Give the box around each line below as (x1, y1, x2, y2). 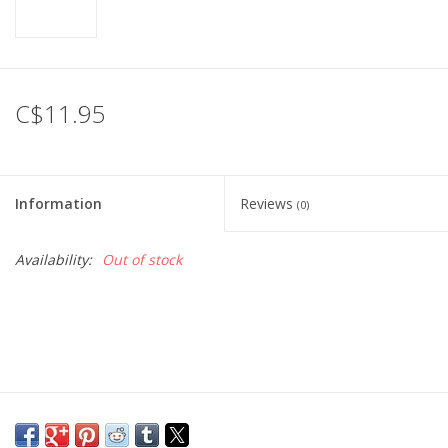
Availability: (15, 250, 92, 270)
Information (15, 194, 102, 214)
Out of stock (102, 250, 182, 270)
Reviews (240, 194, 297, 214)
